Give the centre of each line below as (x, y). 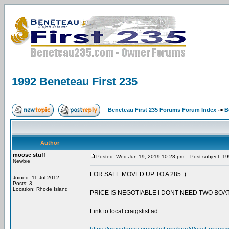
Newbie (21, 161)
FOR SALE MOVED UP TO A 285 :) (138, 174)
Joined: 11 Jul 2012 (36, 178)
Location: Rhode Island (40, 189)
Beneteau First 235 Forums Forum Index (162, 110)
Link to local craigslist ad (124, 211)
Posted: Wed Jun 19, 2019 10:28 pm (140, 157)
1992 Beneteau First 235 (75, 82)
